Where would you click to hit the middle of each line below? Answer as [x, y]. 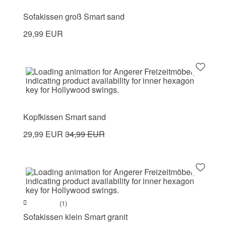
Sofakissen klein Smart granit [75, 216]
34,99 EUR [85, 134]
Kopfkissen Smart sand [65, 117]
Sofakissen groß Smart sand [74, 16]
